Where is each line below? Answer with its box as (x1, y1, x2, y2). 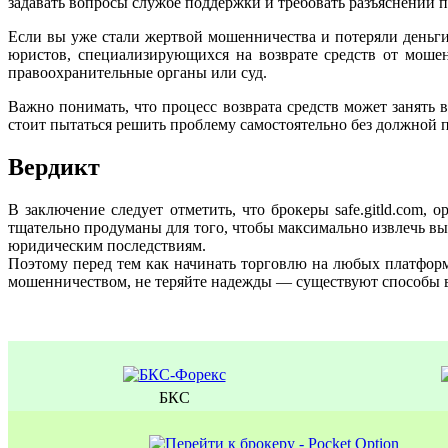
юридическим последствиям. (8, 237, 206, 255)
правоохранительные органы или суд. (8, 64, 267, 82)
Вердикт (8, 154, 100, 181)
